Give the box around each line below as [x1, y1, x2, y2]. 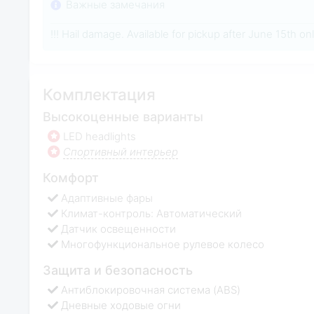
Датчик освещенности [61, 221, 177, 235]
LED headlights [63, 130, 137, 144]
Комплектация [42, 85, 156, 104]
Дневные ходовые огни [61, 299, 182, 313]
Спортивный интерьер [63, 145, 179, 159]
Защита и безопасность [42, 262, 193, 278]
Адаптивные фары [61, 191, 153, 205]
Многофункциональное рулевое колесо [61, 237, 265, 251]
